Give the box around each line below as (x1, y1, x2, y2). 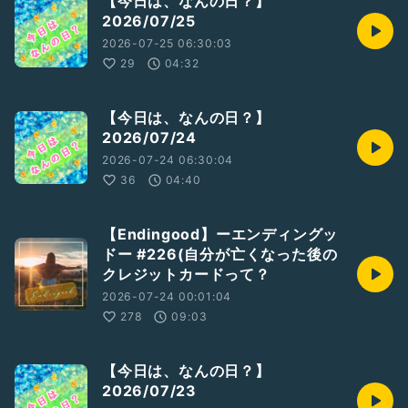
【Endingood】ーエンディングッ (102, 225, 339, 244)
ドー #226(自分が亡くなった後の (102, 245, 338, 264)
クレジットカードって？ (102, 265, 270, 284)
